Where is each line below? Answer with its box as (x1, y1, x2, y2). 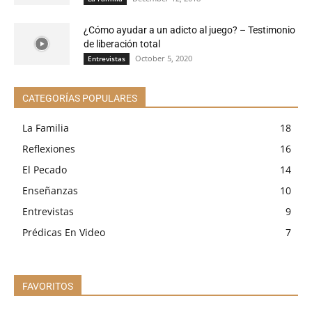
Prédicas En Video (22, 226, 105, 240)
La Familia (22, 121, 69, 135)
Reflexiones (22, 142, 75, 156)
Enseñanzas (22, 184, 78, 198)
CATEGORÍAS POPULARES (22, 93, 137, 104)
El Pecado (22, 163, 67, 177)
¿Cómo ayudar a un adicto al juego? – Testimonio (84, 24, 295, 36)
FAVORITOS (22, 281, 73, 292)
